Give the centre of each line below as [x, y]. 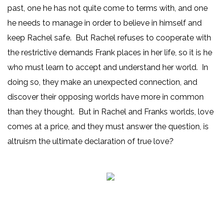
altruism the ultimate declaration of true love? [94, 142]
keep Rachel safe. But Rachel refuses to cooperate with [109, 38]
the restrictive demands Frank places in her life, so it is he [110, 53]
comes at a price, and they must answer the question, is [108, 127]
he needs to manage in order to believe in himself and [105, 23]
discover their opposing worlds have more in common [106, 97]
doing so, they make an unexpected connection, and [102, 82]
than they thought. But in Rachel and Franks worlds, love [110, 112]
